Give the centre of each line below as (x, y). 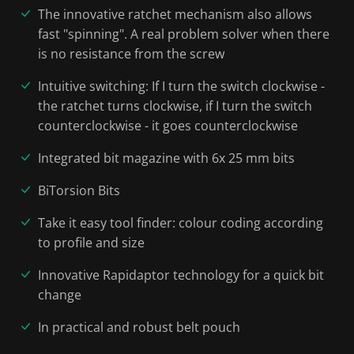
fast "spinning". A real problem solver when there (184, 34)
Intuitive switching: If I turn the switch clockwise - (181, 86)
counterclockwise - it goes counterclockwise (168, 125)
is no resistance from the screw (131, 53)
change (60, 294)
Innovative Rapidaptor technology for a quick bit (181, 275)
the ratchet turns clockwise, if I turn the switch (175, 105)
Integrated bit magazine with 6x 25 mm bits (166, 158)
